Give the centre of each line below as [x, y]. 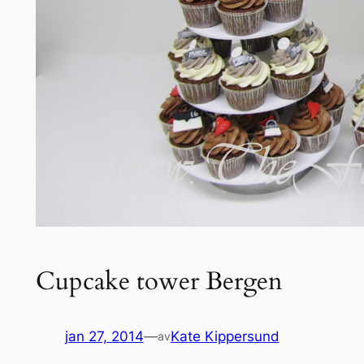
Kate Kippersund [225, 337]
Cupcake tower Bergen [159, 281]
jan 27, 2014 [104, 337]
